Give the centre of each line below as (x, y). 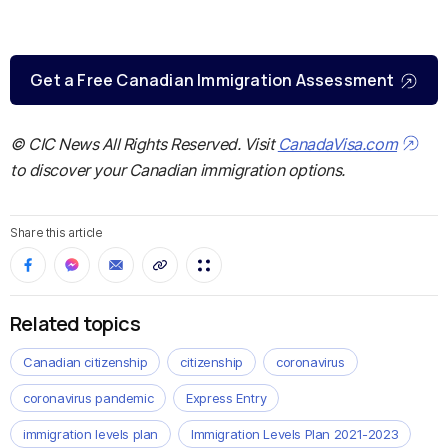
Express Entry (226, 398)
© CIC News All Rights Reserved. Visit (144, 144)
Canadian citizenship (85, 362)
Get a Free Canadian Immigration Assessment (212, 80)
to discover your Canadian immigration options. (177, 170)
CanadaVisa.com (337, 144)
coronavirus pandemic (88, 398)
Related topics (75, 323)
